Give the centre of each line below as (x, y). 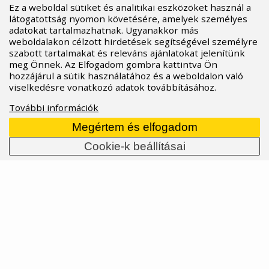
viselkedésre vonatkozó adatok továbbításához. (113, 87)
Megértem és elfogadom (134, 127)
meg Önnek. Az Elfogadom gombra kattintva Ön (113, 64)
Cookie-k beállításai (134, 146)
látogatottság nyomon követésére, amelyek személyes (128, 18)
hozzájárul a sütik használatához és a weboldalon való (126, 75)
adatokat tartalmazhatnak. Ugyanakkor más (104, 30)
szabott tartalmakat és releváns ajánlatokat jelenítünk (127, 53)
